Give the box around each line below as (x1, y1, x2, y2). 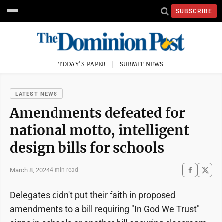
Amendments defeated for (10, 105, 185, 121)
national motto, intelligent (10, 122, 189, 139)
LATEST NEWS (15, 91, 58, 97)
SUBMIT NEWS (120, 61, 164, 68)
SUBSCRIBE (176, 7, 212, 15)
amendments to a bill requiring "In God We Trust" (10, 204, 200, 214)
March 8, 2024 (10, 166, 50, 174)
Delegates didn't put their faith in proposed (10, 190, 175, 200)
